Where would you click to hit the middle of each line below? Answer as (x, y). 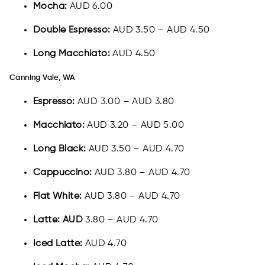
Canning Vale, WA (43, 78)
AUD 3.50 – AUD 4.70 (136, 149)
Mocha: (50, 7)
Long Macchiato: (73, 54)
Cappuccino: (64, 173)
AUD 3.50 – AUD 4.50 (161, 30)
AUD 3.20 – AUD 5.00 (136, 126)
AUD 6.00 (90, 7)
